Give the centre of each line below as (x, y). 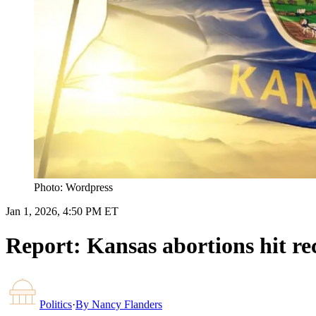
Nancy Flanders (127, 304)
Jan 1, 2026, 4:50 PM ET (62, 211)
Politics (56, 304)
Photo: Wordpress (73, 187)
